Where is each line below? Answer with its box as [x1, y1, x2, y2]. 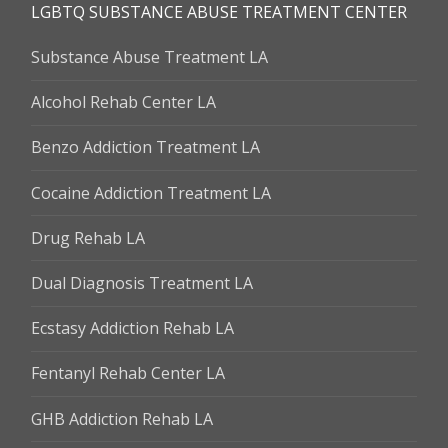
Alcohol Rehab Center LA [31, 91, 216, 114]
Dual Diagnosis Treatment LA [31, 271, 253, 294]
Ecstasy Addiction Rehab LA [31, 317, 234, 340]
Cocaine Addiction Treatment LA [31, 181, 271, 204]
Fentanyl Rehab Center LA [31, 362, 225, 385]
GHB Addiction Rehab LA [31, 407, 213, 430]
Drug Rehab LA [31, 226, 145, 249]
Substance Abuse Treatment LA [31, 46, 268, 69]
